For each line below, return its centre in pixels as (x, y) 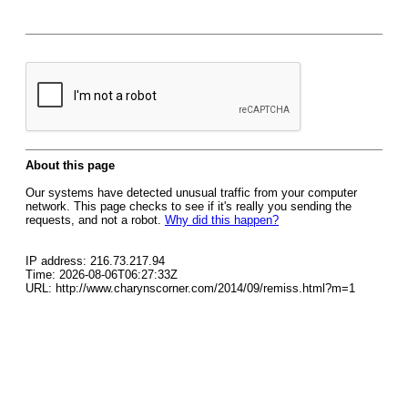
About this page (70, 165)
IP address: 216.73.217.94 (95, 261)
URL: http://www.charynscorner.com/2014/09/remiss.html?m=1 (190, 288)
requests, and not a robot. (95, 220)
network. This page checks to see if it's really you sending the (189, 206)
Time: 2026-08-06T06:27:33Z (102, 275)
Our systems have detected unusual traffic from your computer (191, 193)
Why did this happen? (222, 220)
